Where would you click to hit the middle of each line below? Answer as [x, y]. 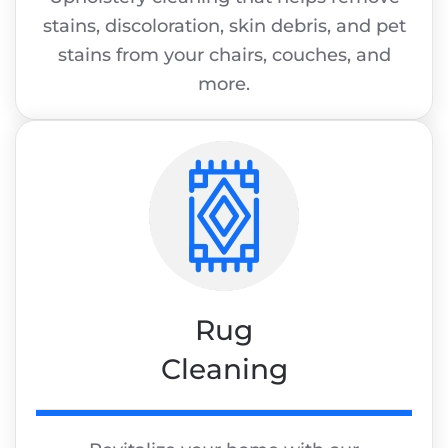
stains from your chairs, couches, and [224, 55]
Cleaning [224, 369]
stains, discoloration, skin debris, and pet [224, 26]
